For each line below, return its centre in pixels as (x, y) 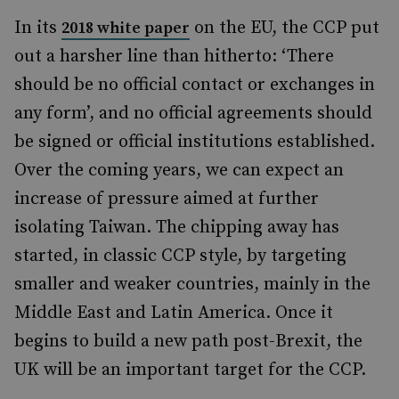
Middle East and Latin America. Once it (174, 313)
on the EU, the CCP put (285, 28)
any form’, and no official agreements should (193, 114)
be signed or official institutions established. (195, 142)
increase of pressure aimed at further (167, 199)
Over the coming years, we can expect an (179, 171)
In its (38, 28)
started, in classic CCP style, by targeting (180, 256)
